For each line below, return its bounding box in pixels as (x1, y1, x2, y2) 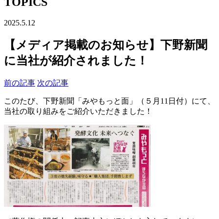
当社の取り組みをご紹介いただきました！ (4, 107, 153, 115)
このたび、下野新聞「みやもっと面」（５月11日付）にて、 (4, 96, 215, 105)
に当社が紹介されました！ (4, 54, 148, 67)
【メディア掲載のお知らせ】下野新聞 (4, 38, 207, 51)
